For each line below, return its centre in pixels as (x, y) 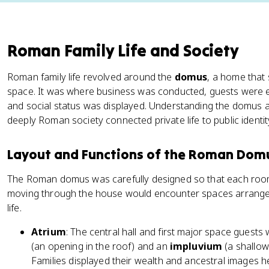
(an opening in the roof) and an (101, 246)
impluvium (196, 246)
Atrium (49, 232)
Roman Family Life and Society (123, 50)
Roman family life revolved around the (91, 77)
